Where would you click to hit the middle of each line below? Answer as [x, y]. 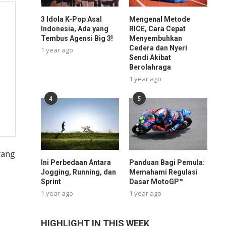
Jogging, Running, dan [78, 172]
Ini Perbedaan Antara [76, 163]
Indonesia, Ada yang [74, 29]
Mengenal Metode [159, 19]
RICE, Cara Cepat [157, 29]
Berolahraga [150, 67]
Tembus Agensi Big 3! [77, 38]
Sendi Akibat [150, 57]
